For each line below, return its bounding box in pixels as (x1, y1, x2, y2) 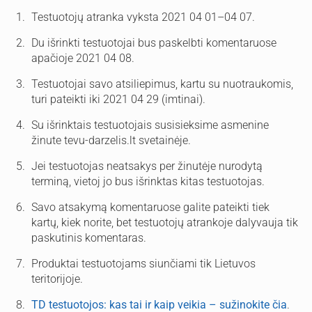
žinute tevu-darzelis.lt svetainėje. (31, 134, 191, 147)
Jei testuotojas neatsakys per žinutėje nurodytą (31, 159, 263, 173)
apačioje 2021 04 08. (31, 52, 134, 65)
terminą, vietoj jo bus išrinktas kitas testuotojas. (31, 175, 265, 188)
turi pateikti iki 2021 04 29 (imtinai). (31, 93, 205, 106)
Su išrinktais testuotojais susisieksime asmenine (31, 118, 269, 132)
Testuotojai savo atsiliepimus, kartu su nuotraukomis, (31, 77, 293, 91)
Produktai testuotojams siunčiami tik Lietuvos (31, 257, 256, 270)
